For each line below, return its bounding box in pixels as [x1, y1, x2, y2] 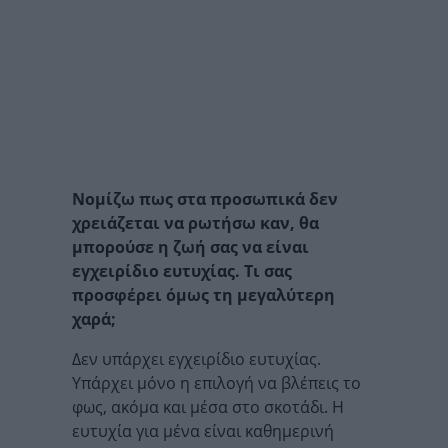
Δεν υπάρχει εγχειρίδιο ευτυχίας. [72, 348, 321, 370]
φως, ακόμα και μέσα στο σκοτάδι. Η [72, 396, 344, 418]
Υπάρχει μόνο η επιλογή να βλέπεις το [72, 372, 361, 394]
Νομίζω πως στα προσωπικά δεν [72, 188, 338, 210]
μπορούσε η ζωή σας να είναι [72, 236, 309, 258]
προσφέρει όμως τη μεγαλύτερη [72, 284, 335, 306]
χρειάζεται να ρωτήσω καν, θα [72, 212, 319, 234]
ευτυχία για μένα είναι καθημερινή [72, 420, 334, 442]
